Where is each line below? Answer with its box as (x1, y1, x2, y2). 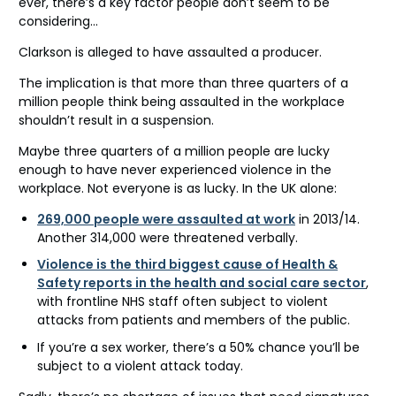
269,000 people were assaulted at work (37, 209, 295, 228)
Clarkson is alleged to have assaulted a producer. (19, 42, 322, 61)
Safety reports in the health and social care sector (37, 274, 366, 293)
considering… (19, 11, 98, 30)
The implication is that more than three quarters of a (19, 73, 348, 92)
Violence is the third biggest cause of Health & (37, 255, 338, 274)
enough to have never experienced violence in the (19, 160, 331, 179)
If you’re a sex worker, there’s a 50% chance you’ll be (37, 338, 360, 356)
